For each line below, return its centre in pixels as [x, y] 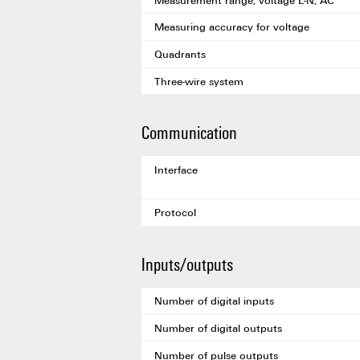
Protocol [175, 213]
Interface [176, 169]
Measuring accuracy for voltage [232, 27]
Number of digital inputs [214, 301]
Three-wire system [199, 81]
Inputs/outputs [187, 263]
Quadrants [180, 54]
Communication [189, 132]
